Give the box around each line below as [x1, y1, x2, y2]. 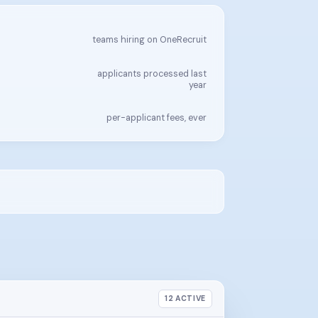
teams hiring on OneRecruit [92, 34, 207, 45]
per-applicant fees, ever [106, 112, 207, 124]
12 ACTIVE [165, 294, 206, 303]
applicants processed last [97, 68, 207, 79]
